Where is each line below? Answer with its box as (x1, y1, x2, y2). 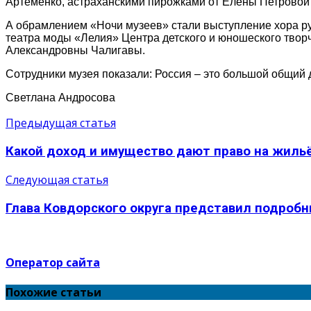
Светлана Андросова (6, 92, 115, 104)
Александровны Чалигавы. (6, 44, 145, 57)
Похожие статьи (6, 285, 101, 301)
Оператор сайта (6, 255, 100, 271)
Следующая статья (6, 171, 108, 187)
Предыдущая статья (6, 115, 116, 131)
